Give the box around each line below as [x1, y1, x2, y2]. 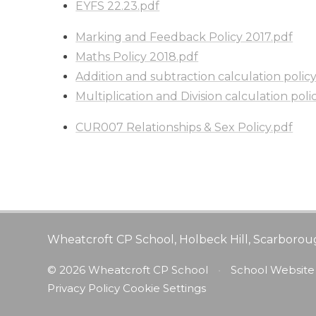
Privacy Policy [47, 281, 121, 296]
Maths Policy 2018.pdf [75, 50, 199, 64]
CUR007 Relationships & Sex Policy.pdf [75, 121, 293, 135]
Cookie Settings [123, 281, 207, 296]
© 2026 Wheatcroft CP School [47, 263, 212, 277]
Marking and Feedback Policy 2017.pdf [75, 30, 293, 44]
